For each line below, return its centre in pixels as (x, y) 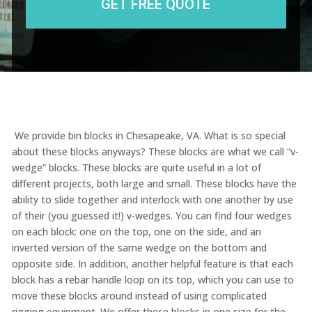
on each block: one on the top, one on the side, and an (136, 232)
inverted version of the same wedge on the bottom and (139, 248)
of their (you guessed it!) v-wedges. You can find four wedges (151, 216)
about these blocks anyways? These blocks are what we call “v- (155, 152)
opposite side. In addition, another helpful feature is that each (152, 264)
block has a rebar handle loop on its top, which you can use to (153, 280)
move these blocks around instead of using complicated (139, 296)
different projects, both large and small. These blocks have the (154, 184)
